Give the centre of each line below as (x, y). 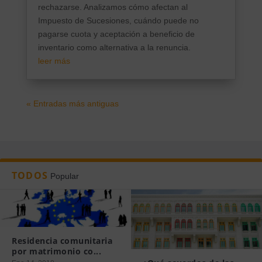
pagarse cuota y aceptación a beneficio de (116, 34)
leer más (54, 61)
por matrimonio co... (56, 251)
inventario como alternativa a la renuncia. (114, 47)
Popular (65, 176)
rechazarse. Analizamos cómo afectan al (113, 7)
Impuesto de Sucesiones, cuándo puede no (118, 20)
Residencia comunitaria (62, 241)
